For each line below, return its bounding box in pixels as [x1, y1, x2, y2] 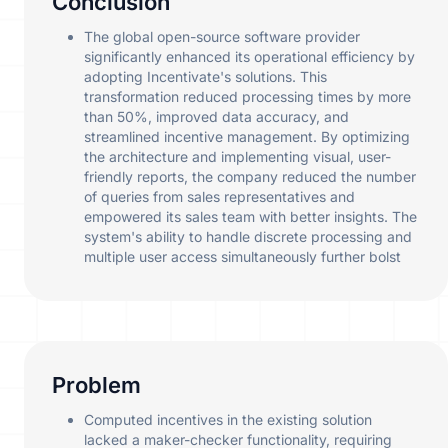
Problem [52, 372, 141, 399]
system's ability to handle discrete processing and [84, 228, 412, 246]
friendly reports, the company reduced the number [84, 168, 416, 186]
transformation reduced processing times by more [84, 88, 411, 106]
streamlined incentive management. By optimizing [84, 128, 410, 146]
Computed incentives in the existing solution [84, 411, 372, 429]
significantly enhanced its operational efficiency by [84, 48, 415, 66]
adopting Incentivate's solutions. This [84, 68, 327, 86]
